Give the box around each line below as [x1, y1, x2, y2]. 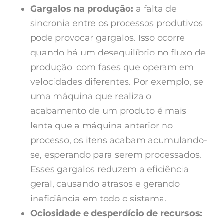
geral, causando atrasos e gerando [30, 178, 180, 189]
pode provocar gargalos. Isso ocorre [30, 32, 185, 43]
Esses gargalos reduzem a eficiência [30, 163, 189, 175]
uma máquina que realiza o [30, 91, 151, 102]
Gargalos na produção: [30, 3, 136, 14]
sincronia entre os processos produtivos [30, 18, 203, 29]
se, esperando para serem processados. [30, 149, 201, 160]
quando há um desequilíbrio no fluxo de [30, 47, 206, 58]
